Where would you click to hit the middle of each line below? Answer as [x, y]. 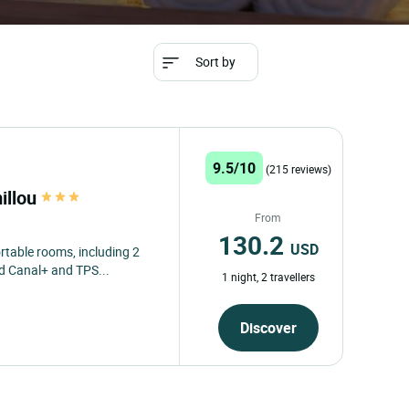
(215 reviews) [298, 168]
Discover [268, 327]
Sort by [215, 62]
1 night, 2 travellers [268, 276]
